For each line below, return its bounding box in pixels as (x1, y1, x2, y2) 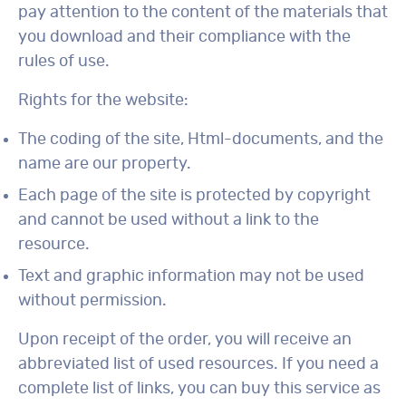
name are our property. (18, 156, 191, 172)
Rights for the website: (18, 92, 188, 109)
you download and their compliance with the (18, 29, 351, 45)
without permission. (18, 293, 167, 309)
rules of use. (18, 53, 110, 70)
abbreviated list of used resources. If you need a (18, 356, 379, 372)
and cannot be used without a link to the (18, 212, 319, 228)
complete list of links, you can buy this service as (18, 381, 381, 397)
